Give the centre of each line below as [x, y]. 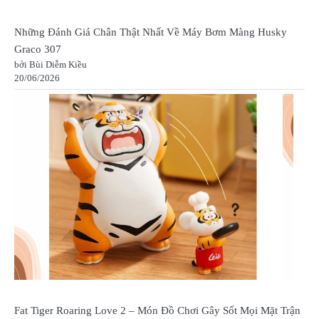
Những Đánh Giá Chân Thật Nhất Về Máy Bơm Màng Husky [151, 32]
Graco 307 [38, 49]
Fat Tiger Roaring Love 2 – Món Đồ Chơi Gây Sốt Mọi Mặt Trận [157, 311]
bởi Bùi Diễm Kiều [51, 64]
